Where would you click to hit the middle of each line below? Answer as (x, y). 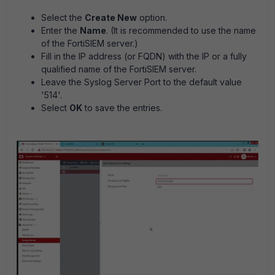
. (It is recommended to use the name (181, 31)
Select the (63, 18)
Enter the (60, 31)
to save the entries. (122, 108)
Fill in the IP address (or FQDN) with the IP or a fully (144, 56)
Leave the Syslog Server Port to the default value (141, 82)
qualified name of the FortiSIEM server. (119, 69)
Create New (111, 18)
